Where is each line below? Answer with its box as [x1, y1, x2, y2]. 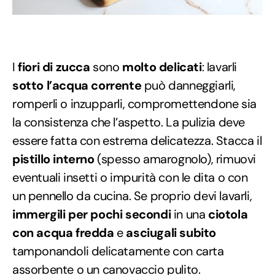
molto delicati [119, 59, 202, 76]
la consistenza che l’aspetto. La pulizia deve [12, 114, 246, 131]
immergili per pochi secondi [12, 206, 171, 223]
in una [171, 206, 209, 223]
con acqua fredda [12, 225, 114, 241]
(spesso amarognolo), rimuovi [94, 151, 257, 168]
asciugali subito [126, 225, 217, 241]
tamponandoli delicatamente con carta [12, 243, 224, 260]
